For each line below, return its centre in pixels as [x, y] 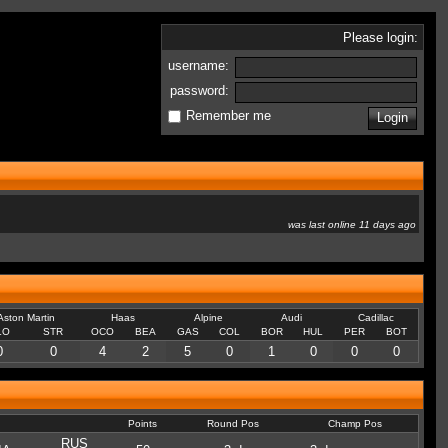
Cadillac [375, 317]
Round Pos [232, 423]
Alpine [208, 317]
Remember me [228, 115]
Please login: [380, 37]
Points [142, 423]
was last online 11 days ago [352, 224]
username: [200, 65]
